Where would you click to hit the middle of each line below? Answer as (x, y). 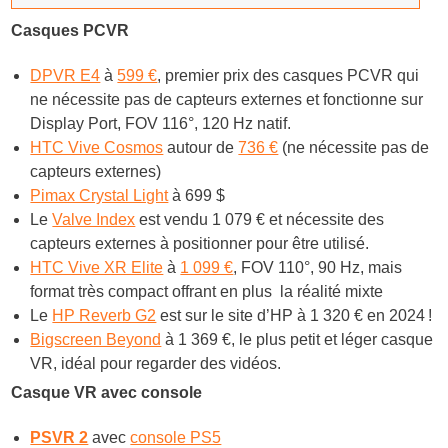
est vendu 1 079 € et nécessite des (260, 219)
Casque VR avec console (107, 392)
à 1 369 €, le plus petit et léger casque (297, 339)
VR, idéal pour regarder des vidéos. (156, 363)
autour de (201, 147)
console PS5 (176, 437)
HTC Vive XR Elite (97, 267)
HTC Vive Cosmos (97, 147)
